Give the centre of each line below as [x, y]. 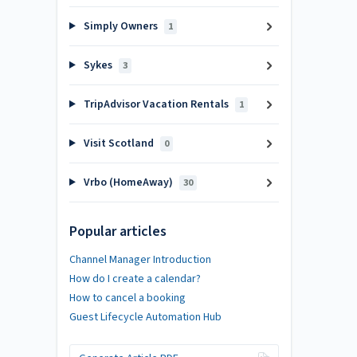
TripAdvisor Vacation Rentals [156, 104]
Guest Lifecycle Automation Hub [145, 317]
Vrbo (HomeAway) [128, 182]
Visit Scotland [118, 143]
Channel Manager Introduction [140, 259]
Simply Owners [120, 26]
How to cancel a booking [127, 298]
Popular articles [118, 231]
